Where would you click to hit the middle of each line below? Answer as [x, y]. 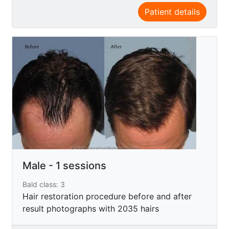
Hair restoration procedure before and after [107, 196]
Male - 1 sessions [64, 165]
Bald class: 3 [44, 184]
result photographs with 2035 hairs [91, 208]
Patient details [172, 12]
